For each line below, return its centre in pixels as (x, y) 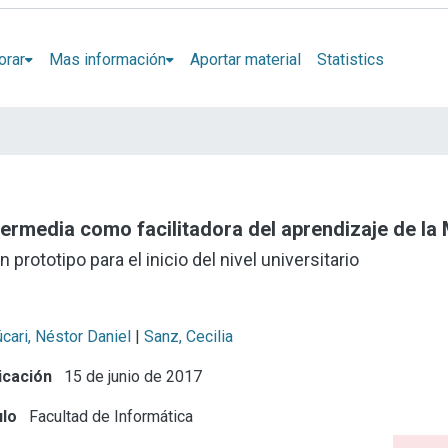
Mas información (107, 59)
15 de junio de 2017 (131, 376)
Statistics (350, 59)
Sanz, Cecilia (189, 336)
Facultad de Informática (109, 416)
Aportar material (245, 59)
